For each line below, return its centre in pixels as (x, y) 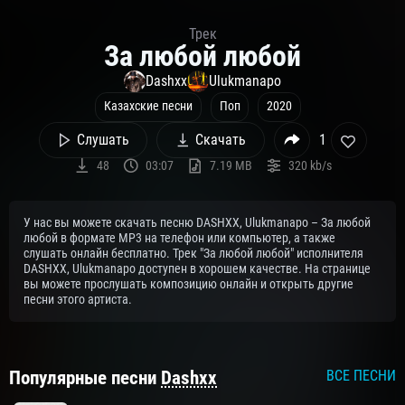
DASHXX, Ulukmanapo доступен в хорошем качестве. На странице (197, 269)
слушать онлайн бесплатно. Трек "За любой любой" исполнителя (193, 254)
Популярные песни (85, 378)
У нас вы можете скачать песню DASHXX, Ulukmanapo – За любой (197, 223)
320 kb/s (310, 165)
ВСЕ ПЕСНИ (361, 376)
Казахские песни (148, 107)
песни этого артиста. (78, 300)
